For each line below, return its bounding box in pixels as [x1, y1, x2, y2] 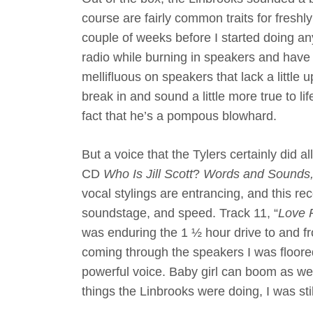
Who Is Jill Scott [103, 166, 193, 181]
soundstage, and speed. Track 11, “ [82, 205, 278, 220]
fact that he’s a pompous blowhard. [82, 108, 280, 123]
